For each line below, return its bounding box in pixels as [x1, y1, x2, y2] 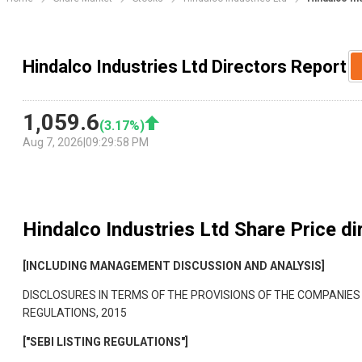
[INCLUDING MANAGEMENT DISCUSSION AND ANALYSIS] [23, 259, 325, 273]
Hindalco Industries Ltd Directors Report [23, 56, 347, 77]
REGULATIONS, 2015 [23, 306, 127, 320]
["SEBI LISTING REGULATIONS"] [23, 335, 188, 349]
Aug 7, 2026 [23, 136, 83, 149]
